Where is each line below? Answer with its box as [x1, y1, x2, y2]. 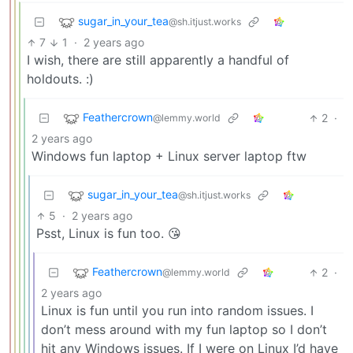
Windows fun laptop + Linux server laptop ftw [32, 148, 307, 165]
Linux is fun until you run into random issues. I [41, 303, 314, 319]
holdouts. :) [27, 71, 94, 87]
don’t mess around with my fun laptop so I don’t [41, 321, 327, 338]
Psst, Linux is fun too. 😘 [36, 225, 181, 242]
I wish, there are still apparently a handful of [27, 52, 289, 69]
